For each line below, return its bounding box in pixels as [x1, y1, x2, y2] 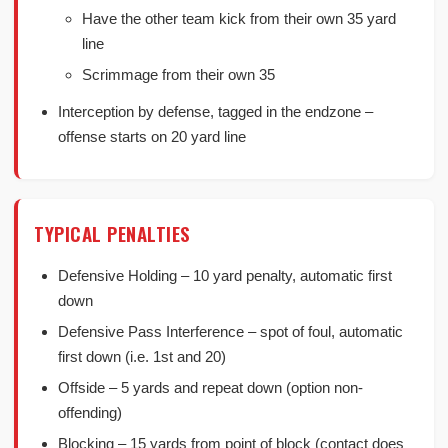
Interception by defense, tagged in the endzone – [58, 103, 373, 120]
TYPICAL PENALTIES [34, 219, 191, 247]
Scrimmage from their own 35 [82, 66, 275, 83]
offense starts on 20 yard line [58, 128, 246, 145]
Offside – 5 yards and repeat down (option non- [58, 379, 363, 396]
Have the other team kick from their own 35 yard [82, 10, 396, 27]
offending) [58, 404, 122, 421]
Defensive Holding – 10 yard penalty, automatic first [58, 267, 392, 284]
